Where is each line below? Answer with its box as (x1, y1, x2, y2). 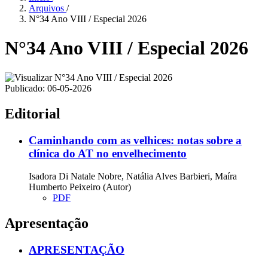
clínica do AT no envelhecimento (29, 147, 187, 160)
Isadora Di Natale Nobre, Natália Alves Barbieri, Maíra (29, 171, 237, 182)
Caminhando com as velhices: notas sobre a (29, 133, 242, 147)
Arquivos (29, 3, 66, 13)
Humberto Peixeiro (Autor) (29, 182, 131, 193)
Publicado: (5, 83, 47, 93)
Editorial (5, 105, 60, 121)
